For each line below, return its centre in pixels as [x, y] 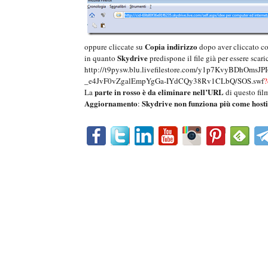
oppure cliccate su [115, 47]
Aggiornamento [111, 103]
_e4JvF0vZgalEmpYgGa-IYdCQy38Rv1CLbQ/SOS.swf [174, 81]
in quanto [101, 58]
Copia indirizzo [172, 47]
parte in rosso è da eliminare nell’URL [158, 92]
